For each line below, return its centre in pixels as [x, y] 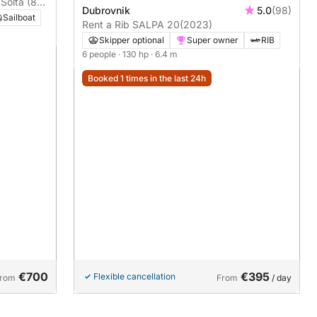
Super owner [213, 40]
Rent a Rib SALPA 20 [131, 25]
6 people [100, 54]
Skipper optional [132, 40]
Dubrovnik [106, 11]
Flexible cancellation [134, 276]
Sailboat [19, 17]
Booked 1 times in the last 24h [147, 79]
